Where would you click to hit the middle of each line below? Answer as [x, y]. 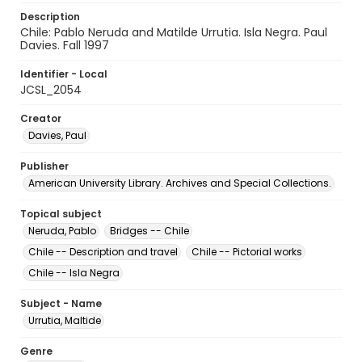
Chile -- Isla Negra [74, 273]
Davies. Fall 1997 [65, 45]
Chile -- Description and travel [103, 252]
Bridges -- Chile [149, 231]
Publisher [44, 166]
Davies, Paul [57, 135]
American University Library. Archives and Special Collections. [180, 183]
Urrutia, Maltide [65, 320]
